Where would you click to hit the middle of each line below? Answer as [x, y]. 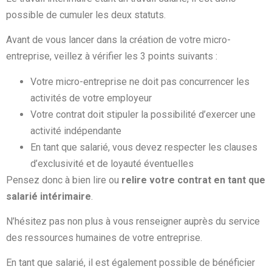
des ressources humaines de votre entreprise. [104, 237]
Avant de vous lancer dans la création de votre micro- [118, 40]
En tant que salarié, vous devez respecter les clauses [144, 147]
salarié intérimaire [49, 196]
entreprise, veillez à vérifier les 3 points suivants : [112, 56]
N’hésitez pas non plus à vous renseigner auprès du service [133, 221]
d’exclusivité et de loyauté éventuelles [112, 163]
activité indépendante [76, 131]
